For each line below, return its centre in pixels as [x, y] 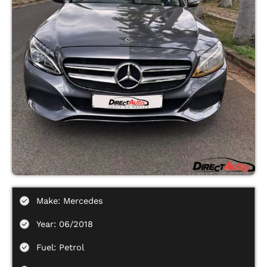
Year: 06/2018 [65, 224]
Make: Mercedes [70, 201]
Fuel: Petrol [60, 247]
